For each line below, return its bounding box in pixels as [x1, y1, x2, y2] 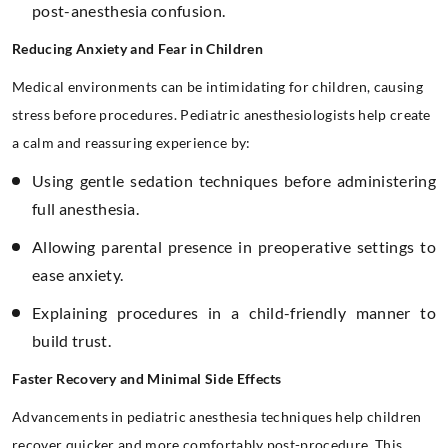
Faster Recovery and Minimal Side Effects [12, 369, 282, 387]
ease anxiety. [32, 264, 124, 284]
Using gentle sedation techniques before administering [32, 170, 436, 190]
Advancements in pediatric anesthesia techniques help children [12, 407, 422, 425]
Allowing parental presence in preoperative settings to [32, 236, 436, 256]
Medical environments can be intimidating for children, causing [12, 77, 423, 95]
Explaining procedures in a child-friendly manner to [32, 302, 436, 322]
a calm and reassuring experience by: [12, 133, 251, 151]
